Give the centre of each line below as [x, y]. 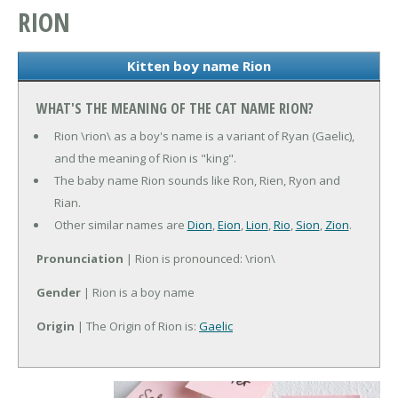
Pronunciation [80, 259]
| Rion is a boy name [138, 293]
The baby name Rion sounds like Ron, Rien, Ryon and [197, 181]
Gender [59, 293]
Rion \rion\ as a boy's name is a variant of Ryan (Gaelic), [204, 136]
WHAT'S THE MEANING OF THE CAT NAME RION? [175, 109]
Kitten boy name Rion [199, 66]
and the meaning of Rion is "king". [145, 159]
